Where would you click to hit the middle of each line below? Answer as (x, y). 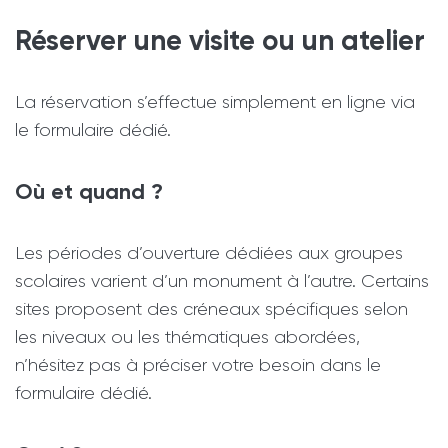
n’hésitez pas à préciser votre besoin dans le (198, 364)
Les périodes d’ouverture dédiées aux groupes (209, 252)
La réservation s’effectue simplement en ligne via (215, 101)
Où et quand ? (89, 191)
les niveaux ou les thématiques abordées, (187, 336)
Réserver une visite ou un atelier (220, 40)
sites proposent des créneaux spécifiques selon (211, 308)
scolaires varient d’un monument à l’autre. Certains (222, 280)
